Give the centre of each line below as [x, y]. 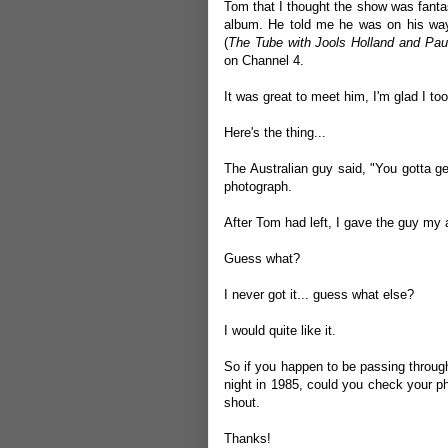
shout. [242, 402]
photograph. [258, 186]
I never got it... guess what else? [319, 294]
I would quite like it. [280, 330]
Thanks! [247, 438]
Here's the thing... [275, 132]
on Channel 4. [264, 60]
